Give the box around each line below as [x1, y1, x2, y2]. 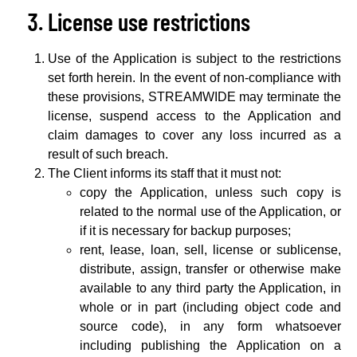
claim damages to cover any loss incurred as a [48, 128, 341, 142]
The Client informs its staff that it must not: [48, 167, 281, 180]
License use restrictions [48, 7, 250, 36]
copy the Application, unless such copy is [80, 186, 341, 199]
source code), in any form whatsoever [80, 320, 341, 333]
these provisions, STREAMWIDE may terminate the [48, 90, 341, 104]
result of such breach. [48, 147, 168, 161]
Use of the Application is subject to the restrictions [48, 52, 341, 65]
